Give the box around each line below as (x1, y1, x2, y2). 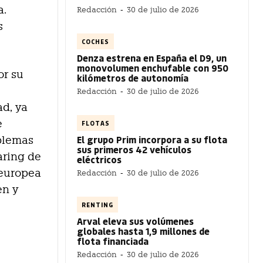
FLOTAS (82, 118, 110, 127)
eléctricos (77, 153, 122, 166)
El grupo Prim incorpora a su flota (77, 133, 227, 146)
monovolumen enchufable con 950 (77, 61, 228, 74)
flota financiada (77, 234, 149, 247)
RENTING (82, 200, 113, 209)
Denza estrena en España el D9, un (77, 51, 227, 64)
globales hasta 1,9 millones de (77, 224, 210, 237)
